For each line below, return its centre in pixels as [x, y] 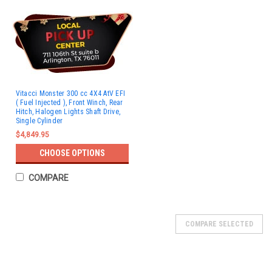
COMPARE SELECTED [219, 224]
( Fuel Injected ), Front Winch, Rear [69, 103]
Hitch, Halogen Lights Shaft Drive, [68, 112]
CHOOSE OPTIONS [72, 153]
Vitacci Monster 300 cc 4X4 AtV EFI [70, 93]
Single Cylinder [39, 121]
